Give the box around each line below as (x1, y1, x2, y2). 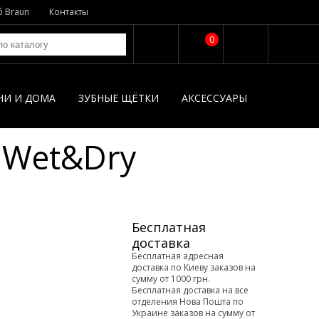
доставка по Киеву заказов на (132, 261, 256, 273)
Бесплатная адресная (132, 250, 224, 262)
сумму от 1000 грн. (132, 273, 210, 285)
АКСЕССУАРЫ (182, 91, 247, 105)
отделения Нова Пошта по (132, 296, 244, 308)
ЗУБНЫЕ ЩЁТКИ (78, 91, 159, 105)
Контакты (49, 6, 88, 18)
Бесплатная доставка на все (132, 284, 249, 296)
